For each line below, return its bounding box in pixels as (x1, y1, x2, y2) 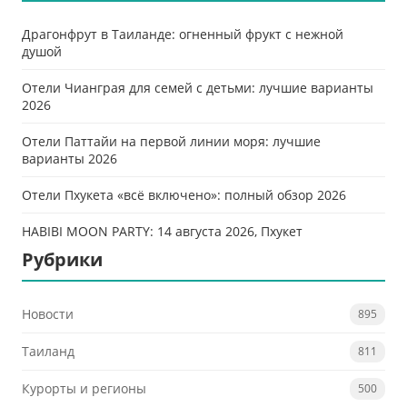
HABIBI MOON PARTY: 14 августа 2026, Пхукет (22, 222, 303, 240)
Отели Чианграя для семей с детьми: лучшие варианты (22, 78, 373, 96)
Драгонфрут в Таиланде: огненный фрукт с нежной (22, 25, 343, 43)
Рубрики (22, 246, 103, 272)
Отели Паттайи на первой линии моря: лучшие (22, 132, 321, 150)
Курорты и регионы (22, 380, 146, 398)
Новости (22, 305, 74, 323)
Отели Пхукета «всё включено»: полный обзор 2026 (22, 185, 346, 203)
